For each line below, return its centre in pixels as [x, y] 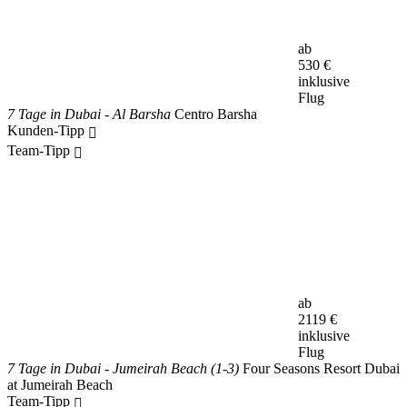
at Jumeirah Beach [60, 385]
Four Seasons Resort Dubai [321, 368]
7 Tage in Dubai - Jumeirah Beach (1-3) [125, 368]
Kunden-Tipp [48, 130]
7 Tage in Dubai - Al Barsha [91, 114]
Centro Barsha [216, 114]
